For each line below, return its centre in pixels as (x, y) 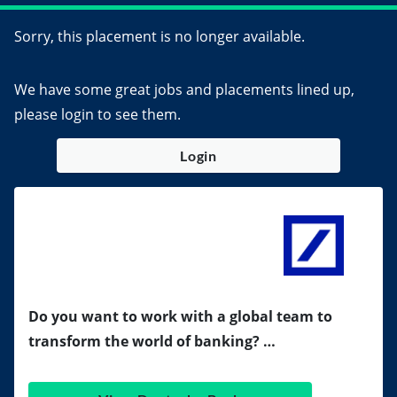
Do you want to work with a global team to (180, 316)
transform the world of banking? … (152, 341)
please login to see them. (97, 114)
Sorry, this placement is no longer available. (160, 36)
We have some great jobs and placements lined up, (184, 90)
